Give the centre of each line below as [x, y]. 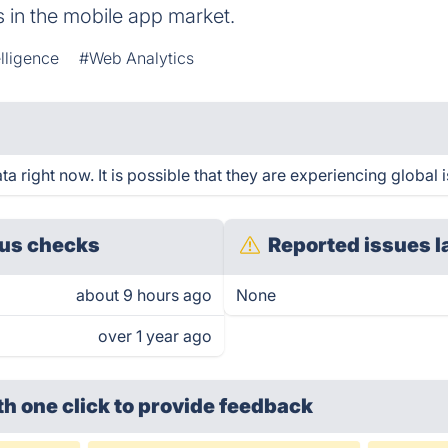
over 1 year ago [155, 336]
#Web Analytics [137, 58]
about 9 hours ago [144, 295]
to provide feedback [214, 406]
